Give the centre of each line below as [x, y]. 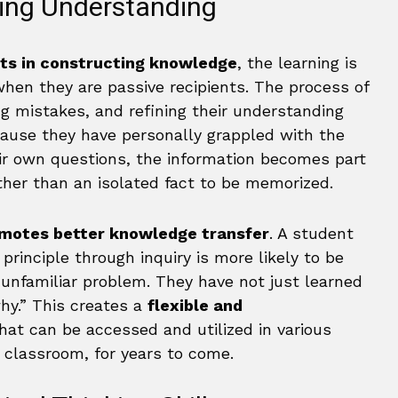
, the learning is [297, 63]
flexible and [195, 305]
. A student [311, 233]
